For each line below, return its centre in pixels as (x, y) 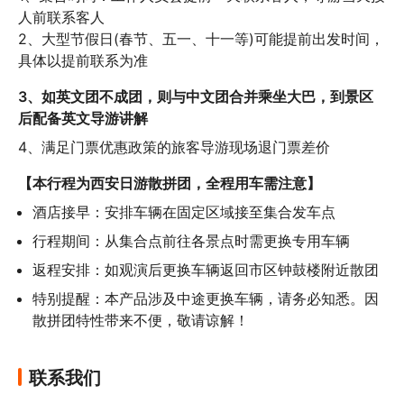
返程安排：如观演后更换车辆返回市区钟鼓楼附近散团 (206, 269)
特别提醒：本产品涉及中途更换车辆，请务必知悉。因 (206, 298)
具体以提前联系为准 (83, 60)
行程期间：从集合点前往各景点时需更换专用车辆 (191, 240)
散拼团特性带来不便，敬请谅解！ (141, 320)
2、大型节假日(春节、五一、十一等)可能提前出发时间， (201, 38)
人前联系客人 (61, 17)
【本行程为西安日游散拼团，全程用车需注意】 (170, 183)
